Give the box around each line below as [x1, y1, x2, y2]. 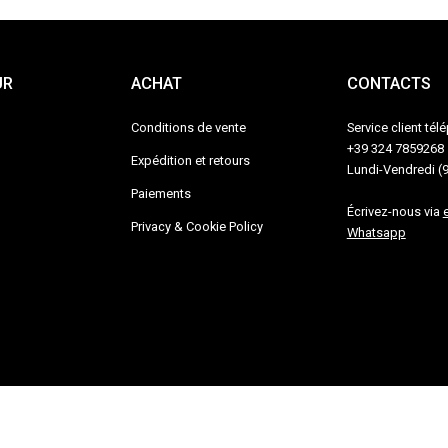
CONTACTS [346, 74, 431, 94]
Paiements [131, 186, 192, 202]
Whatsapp [346, 225, 406, 241]
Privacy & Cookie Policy [131, 219, 264, 235]
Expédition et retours [131, 153, 251, 169]
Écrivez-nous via [346, 204, 443, 220]
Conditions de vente [131, 120, 247, 136]
